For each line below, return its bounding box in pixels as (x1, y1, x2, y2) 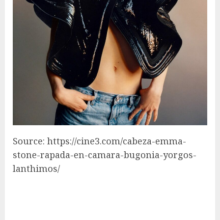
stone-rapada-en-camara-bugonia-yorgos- (13, 149, 196, 161)
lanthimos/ (13, 163, 60, 175)
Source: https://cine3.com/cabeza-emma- (13, 135, 186, 147)
